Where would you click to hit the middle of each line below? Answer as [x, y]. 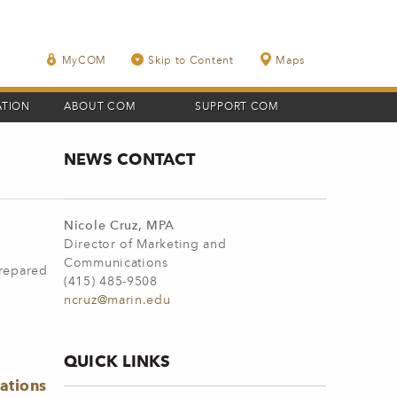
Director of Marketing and [145, 245]
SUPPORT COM [237, 107]
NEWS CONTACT [130, 159]
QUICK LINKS [117, 361]
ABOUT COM [100, 107]
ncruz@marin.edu [117, 300]
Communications [116, 263]
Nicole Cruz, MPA [120, 226]
